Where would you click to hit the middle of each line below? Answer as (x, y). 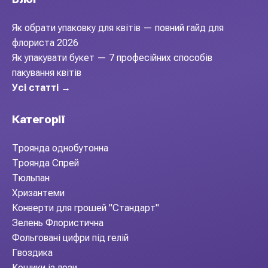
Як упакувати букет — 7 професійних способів (112, 58)
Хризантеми (38, 193)
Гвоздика (32, 253)
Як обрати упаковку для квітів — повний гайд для (118, 28)
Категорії (39, 119)
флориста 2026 (45, 43)
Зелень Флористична (58, 223)
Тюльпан (31, 178)
